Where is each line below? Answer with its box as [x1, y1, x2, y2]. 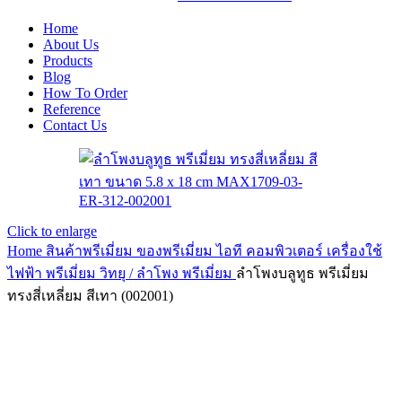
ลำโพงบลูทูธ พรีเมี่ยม [236, 266, 369, 281]
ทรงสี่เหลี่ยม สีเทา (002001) [7, 288, 173, 303]
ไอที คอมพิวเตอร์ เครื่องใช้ [216, 243, 382, 258]
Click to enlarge [7, 223, 97, 239]
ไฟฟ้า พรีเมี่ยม [7, 266, 100, 281]
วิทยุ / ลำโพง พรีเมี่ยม [100, 266, 236, 281]
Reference [43, 101, 100, 117]
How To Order [43, 85, 127, 100]
